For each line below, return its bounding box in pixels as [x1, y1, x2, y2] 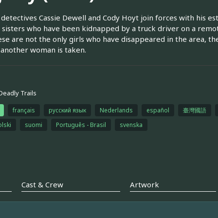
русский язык [48, 106, 86, 114]
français [12, 106, 35, 114]
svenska [119, 120, 143, 129]
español [146, 106, 169, 114]
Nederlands [99, 106, 133, 114]
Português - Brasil [55, 120, 106, 129]
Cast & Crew [21, 180, 63, 190]
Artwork [129, 180, 159, 190]
